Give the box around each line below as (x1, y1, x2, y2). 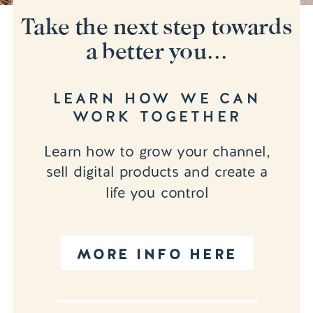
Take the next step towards (21, 13, 292, 41)
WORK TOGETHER (72, 106, 242, 126)
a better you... (85, 37, 228, 65)
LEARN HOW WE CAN (52, 89, 261, 109)
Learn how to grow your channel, (44, 141, 270, 161)
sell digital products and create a (45, 162, 268, 182)
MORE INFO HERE (76, 245, 238, 263)
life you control (105, 182, 209, 203)
